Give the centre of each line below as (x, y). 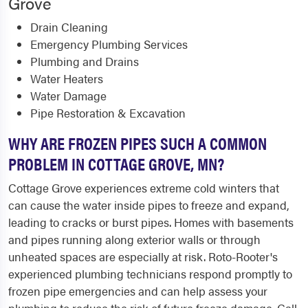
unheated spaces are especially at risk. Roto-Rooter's (143, 257)
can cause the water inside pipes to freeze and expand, (149, 205)
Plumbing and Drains (85, 62)
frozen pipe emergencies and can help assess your (138, 291)
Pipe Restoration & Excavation (108, 113)
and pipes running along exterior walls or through (134, 240)
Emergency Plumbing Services (109, 44)
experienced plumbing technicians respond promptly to (150, 274)
